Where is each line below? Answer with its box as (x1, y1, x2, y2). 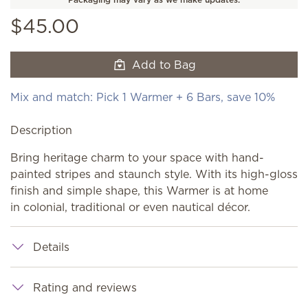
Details (33, 239, 69, 254)
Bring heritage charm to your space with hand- (10, 150, 264, 165)
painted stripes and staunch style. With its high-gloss (10, 166, 298, 181)
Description (10, 122, 72, 137)
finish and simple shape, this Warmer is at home (10, 183, 268, 198)
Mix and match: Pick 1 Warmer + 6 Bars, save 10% (10, 89, 275, 104)
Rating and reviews (33, 280, 137, 295)
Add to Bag (131, 57, 196, 72)
